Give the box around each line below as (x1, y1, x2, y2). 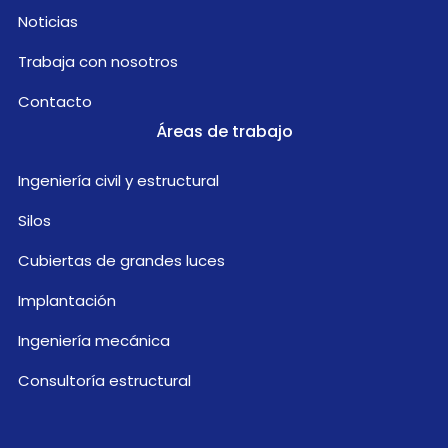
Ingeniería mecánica (18, 330, 170, 352)
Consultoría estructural (18, 370, 191, 392)
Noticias (18, 11, 78, 33)
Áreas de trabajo (155, 120, 293, 144)
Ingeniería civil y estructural (18, 170, 219, 192)
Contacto (18, 91, 92, 113)
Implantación (18, 290, 116, 312)
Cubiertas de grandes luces (18, 250, 225, 272)
